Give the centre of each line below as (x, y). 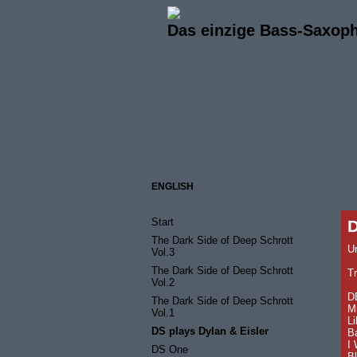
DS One (170, 349)
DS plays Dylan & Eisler (210, 331)
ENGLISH (172, 186)
